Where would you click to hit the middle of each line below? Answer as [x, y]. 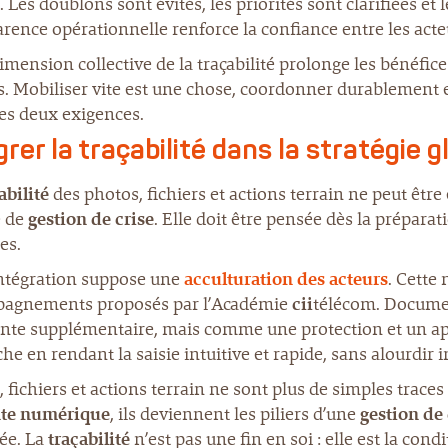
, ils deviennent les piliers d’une [235, 414]
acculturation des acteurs [286, 279]
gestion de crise [91, 219]
